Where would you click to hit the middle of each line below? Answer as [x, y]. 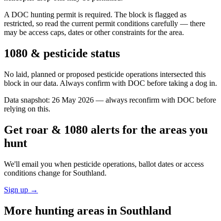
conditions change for [38, 173]
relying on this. [27, 109]
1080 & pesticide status [62, 53]
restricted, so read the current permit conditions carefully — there [105, 24]
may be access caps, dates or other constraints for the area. [94, 33]
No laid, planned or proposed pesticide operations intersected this [105, 74]
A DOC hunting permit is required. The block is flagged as [95, 15]
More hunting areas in [62, 210]
